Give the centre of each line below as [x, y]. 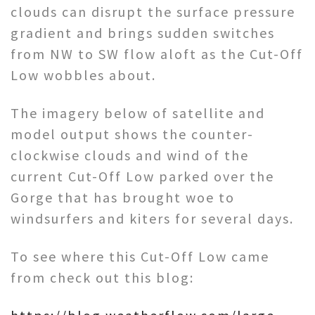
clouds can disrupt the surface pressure [153, 11]
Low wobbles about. [85, 75]
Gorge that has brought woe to [123, 197]
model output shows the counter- [132, 134]
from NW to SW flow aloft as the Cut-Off [157, 53]
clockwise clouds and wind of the [130, 155]
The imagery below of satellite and [138, 112]
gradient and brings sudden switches [143, 32]
